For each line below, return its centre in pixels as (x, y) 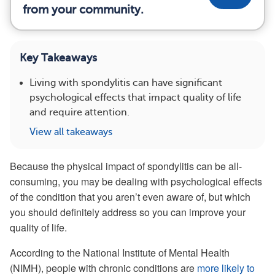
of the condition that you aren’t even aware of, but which (130, 197)
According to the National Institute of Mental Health (120, 253)
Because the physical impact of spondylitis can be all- (126, 166)
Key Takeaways (58, 58)
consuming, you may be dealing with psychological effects (136, 181)
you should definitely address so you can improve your (128, 212)
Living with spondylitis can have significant (126, 83)
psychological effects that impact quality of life (135, 98)
